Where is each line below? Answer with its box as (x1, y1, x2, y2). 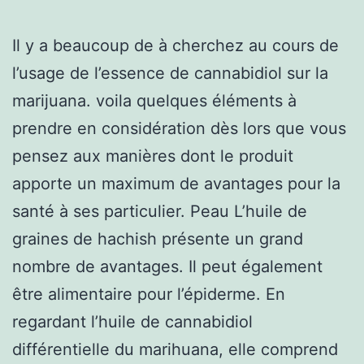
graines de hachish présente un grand (12, 228, 303, 249)
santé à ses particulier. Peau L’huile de (12, 201, 307, 221)
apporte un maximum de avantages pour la (12, 173, 340, 193)
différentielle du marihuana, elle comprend (12, 339, 338, 359)
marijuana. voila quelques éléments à (12, 90, 297, 110)
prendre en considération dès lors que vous (12, 118, 346, 138)
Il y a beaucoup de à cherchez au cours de (12, 35, 339, 55)
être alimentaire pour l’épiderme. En (12, 284, 285, 304)
